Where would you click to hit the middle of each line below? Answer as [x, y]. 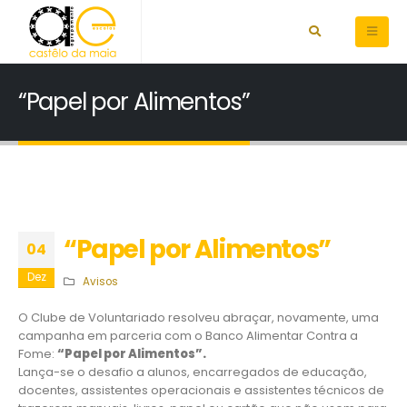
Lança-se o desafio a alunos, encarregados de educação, [193, 372]
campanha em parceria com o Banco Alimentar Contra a [188, 336]
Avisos [100, 282]
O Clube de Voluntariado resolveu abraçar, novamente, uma [199, 318]
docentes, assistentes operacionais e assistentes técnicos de [201, 390]
